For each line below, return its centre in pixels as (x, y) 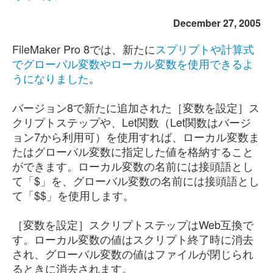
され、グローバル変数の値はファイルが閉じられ (133, 253)
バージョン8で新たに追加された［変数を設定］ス (136, 107)
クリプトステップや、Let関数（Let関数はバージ (132, 122)
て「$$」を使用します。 (73, 195)
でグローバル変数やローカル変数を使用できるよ (133, 63)
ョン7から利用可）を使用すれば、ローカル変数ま (136, 136)
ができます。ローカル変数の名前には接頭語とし (133, 166)
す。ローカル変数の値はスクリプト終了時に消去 (133, 239)
